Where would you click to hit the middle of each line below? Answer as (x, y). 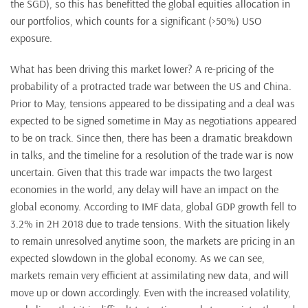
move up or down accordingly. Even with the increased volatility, (151, 293)
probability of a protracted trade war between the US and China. (151, 86)
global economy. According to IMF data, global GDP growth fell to (153, 207)
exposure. (31, 38)
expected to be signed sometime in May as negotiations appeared (153, 121)
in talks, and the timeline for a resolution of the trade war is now (152, 155)
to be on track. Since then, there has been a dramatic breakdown (151, 138)
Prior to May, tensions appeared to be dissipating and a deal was (153, 103)
